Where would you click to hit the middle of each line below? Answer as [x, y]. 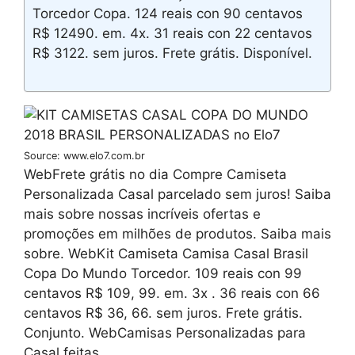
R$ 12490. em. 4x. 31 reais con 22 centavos [172, 33]
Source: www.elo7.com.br [84, 156]
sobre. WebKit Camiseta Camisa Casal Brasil [166, 254]
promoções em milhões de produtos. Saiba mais [177, 234]
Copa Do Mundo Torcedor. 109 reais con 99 [163, 274]
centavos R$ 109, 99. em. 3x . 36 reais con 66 [172, 294]
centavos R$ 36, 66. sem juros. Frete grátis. [163, 313]
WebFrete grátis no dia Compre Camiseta [155, 175]
